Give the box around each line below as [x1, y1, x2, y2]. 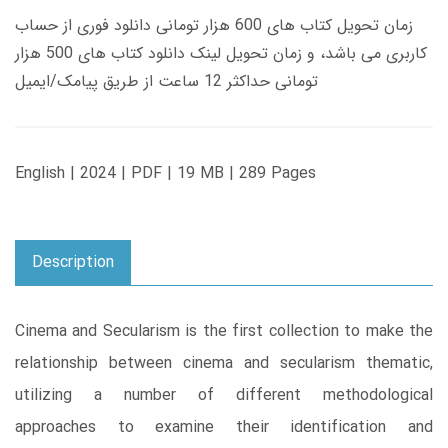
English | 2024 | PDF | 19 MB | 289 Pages [15, 161, 316, 187]
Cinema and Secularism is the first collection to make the [15, 319, 433, 345]
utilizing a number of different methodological [15, 383, 433, 409]
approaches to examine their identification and [15, 415, 433, 441]
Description [32, 250, 114, 276]
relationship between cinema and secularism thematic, [15, 351, 433, 377]
